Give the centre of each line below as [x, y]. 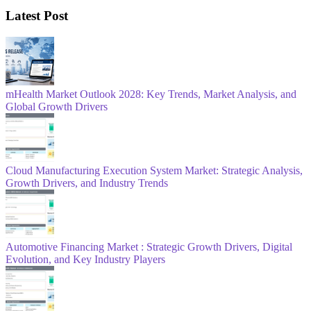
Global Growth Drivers [57, 106]
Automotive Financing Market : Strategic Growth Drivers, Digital [149, 246]
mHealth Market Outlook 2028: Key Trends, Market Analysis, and [151, 94]
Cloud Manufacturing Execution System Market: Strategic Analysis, [154, 170]
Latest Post [37, 16]
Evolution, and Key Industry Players [85, 259]
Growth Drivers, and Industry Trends [87, 183]
